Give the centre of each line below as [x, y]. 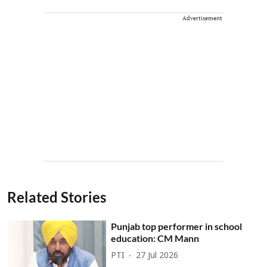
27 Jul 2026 [157, 256]
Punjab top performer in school [177, 226]
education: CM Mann [155, 238]
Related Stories [57, 197]
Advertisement [202, 18]
